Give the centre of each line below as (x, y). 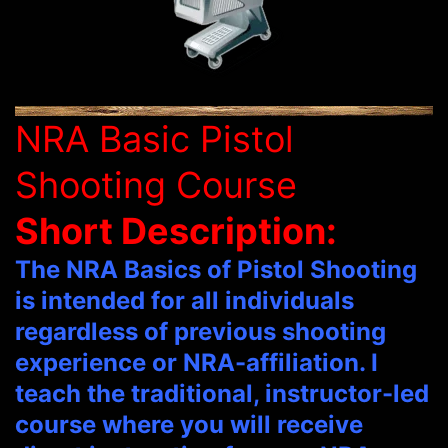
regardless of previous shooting (200, 332)
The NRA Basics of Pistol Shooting (216, 270)
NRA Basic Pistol (154, 139)
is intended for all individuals (184, 301)
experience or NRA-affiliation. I (196, 363)
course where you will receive (189, 425)
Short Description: (176, 231)
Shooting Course (156, 185)
